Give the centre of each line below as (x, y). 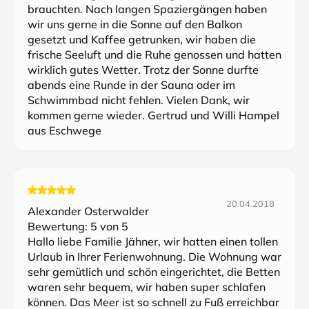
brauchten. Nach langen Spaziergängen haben (147, 9)
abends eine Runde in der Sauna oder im (131, 85)
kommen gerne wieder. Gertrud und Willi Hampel (153, 115)
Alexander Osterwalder (88, 211)
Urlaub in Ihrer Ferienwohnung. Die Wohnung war (154, 257)
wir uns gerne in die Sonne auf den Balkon (135, 24)
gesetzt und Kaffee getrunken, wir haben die (142, 39)
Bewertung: (59, 226)
